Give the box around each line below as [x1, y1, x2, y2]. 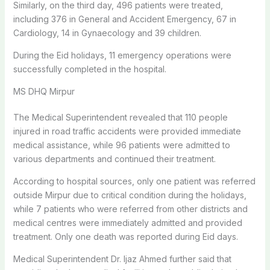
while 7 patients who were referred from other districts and [13, 203, 248, 214]
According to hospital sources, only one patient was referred [13, 175, 256, 186]
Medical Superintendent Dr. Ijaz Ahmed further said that [13, 253, 231, 264]
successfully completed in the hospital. [13, 63, 166, 74]
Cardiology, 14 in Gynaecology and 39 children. [13, 27, 201, 38]
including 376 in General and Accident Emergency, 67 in [13, 13, 236, 24]
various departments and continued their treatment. [13, 153, 216, 164]
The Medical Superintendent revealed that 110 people [13, 111, 228, 122]
